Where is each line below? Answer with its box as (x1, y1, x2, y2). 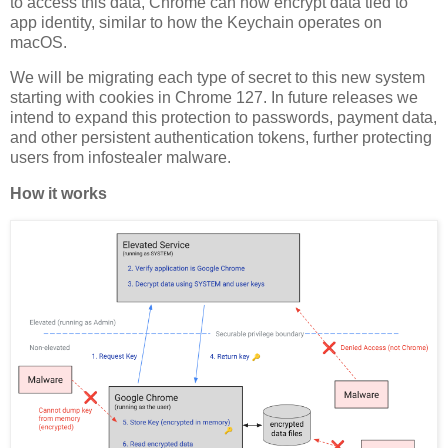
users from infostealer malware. (10, 149, 231, 167)
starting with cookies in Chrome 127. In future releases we (10, 89, 418, 107)
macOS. (10, 33, 67, 51)
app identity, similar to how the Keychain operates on (10, 13, 382, 31)
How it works (10, 185, 107, 203)
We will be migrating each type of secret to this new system (10, 69, 425, 87)
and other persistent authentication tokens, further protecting (10, 129, 432, 147)
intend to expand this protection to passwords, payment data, (10, 109, 437, 127)
